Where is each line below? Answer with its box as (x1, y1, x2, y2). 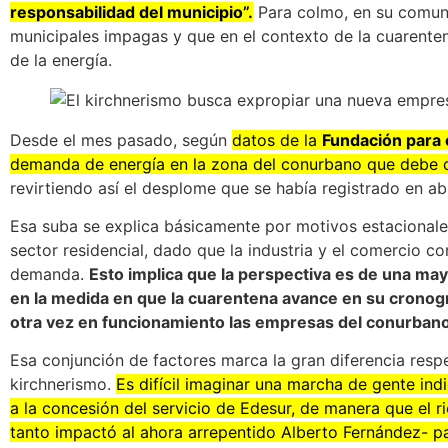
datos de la (232, 129, 322, 150)
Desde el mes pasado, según (10, 129, 232, 150)
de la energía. (10, 49, 112, 70)
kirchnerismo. (10, 374, 116, 395)
